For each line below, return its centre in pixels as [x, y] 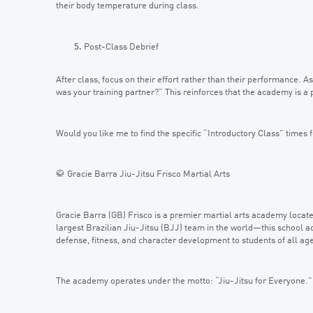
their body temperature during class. [128, 6]
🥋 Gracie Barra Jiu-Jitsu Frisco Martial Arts [143, 174]
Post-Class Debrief [121, 47]
